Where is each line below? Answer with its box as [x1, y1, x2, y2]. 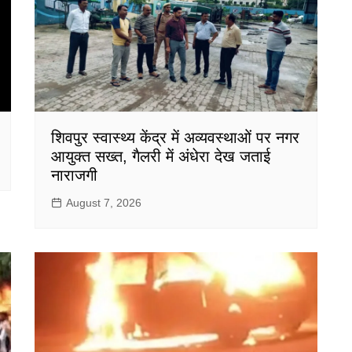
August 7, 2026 [66, 196, 141, 210]
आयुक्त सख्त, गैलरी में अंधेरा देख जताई [51, 148, 270, 166]
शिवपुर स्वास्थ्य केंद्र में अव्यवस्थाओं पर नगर [51, 129, 299, 147]
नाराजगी [51, 167, 97, 185]
